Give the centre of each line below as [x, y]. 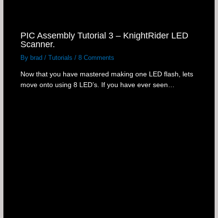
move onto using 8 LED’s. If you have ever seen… [97, 85]
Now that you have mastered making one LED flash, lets [107, 74]
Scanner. [37, 44]
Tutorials [60, 57]
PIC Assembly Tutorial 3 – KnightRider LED [104, 35]
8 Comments [96, 57]
